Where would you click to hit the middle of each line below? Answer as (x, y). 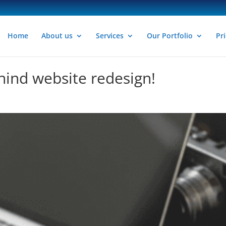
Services (109, 36)
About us (57, 36)
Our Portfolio (169, 36)
